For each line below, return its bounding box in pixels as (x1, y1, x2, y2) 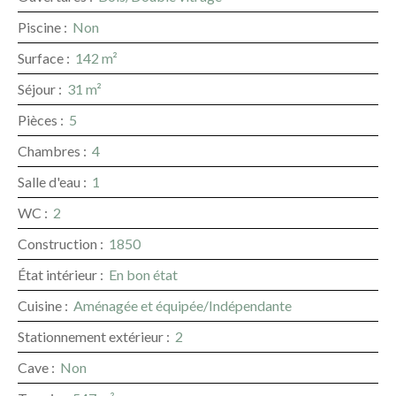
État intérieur (18, 265, 97, 283)
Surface (18, 49, 64, 66)
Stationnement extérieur (18, 327, 164, 345)
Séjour (18, 80, 56, 97)
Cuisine (18, 296, 62, 314)
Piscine (18, 18, 61, 35)
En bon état (109, 265, 178, 283)
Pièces (18, 110, 57, 128)
